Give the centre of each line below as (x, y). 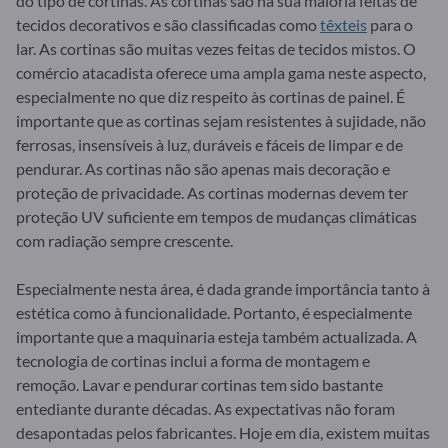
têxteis (343, 24)
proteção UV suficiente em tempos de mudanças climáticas (216, 216)
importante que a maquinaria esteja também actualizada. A (216, 336)
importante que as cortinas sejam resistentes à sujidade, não (221, 120)
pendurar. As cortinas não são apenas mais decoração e (203, 168)
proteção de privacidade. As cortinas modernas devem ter (212, 192)
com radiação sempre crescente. (124, 240)
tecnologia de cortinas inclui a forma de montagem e (193, 360)
